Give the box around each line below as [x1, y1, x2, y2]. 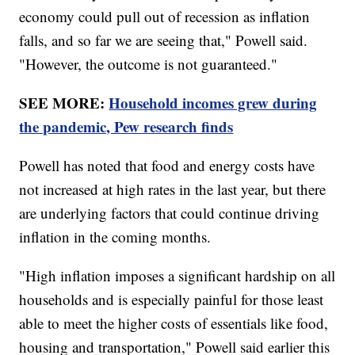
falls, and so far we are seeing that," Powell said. [19, 30, 308, 51]
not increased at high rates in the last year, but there [19, 179, 326, 200]
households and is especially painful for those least [19, 289, 324, 310]
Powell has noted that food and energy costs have [19, 155, 315, 176]
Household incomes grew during [109, 92, 318, 114]
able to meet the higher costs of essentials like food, [19, 313, 329, 334]
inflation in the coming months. [19, 227, 216, 247]
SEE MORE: [19, 92, 109, 114]
